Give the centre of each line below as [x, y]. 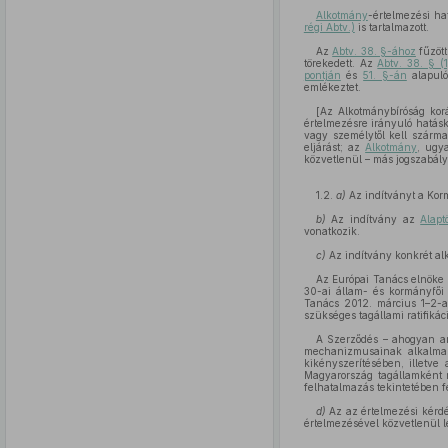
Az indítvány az [373, 219]
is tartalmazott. [391, 27]
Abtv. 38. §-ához [374, 51]
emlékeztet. [332, 87]
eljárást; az [334, 147]
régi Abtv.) [329, 27]
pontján [322, 75]
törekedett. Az [340, 63]
